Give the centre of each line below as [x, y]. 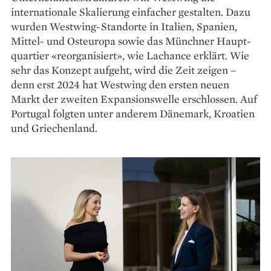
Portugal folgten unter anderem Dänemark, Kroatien [133, 113]
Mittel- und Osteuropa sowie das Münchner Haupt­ [131, 41]
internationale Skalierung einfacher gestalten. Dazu [131, 11]
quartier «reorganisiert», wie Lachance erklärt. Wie [130, 55]
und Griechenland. [54, 128]
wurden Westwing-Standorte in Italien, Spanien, [124, 26]
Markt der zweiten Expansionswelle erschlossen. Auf [134, 99]
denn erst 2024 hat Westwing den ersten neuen [120, 84]
